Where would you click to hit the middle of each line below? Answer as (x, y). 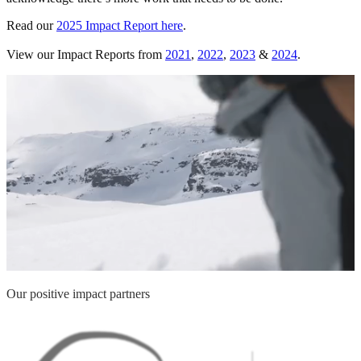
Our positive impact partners (78, 294)
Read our (31, 26)
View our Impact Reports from (86, 55)
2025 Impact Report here (120, 26)
